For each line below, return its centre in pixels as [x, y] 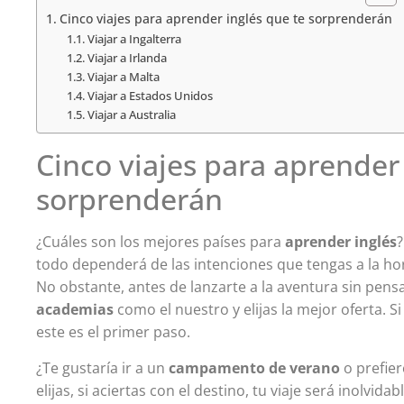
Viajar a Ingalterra [134, 39]
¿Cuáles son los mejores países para [161, 242]
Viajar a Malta [123, 77]
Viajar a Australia [131, 115]
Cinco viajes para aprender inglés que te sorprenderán [226, 19]
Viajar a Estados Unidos [150, 96]
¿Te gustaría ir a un [103, 367]
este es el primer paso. [114, 332]
